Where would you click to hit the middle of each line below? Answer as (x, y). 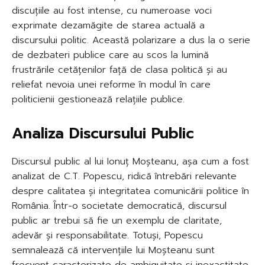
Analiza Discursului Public (103, 133)
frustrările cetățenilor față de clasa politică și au (119, 70)
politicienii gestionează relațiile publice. (98, 99)
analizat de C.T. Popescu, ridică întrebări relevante (124, 176)
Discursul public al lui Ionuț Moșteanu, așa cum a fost (130, 161)
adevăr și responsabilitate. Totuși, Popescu (107, 235)
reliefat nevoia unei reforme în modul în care (111, 84)
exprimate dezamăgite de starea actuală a (108, 25)
